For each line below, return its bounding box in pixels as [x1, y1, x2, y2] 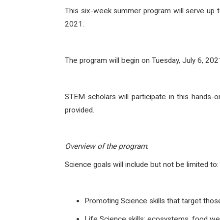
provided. [65, 106, 96, 114]
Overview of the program [65, 142, 147, 151]
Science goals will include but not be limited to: [65, 160, 219, 169]
